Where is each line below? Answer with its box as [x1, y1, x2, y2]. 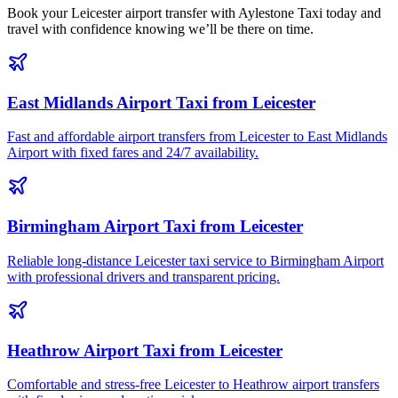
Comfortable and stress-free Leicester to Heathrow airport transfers [7, 377, 379, 393]
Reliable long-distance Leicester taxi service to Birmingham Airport [7, 252, 384, 268]
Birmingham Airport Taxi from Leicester [7, 217, 303, 236]
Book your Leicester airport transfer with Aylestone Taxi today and [7, 5, 381, 20]
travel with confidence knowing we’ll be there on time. [7, 21, 314, 36]
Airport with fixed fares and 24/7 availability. [7, 145, 259, 161]
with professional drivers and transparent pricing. [7, 268, 280, 284]
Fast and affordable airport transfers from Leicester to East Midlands [7, 129, 387, 145]
